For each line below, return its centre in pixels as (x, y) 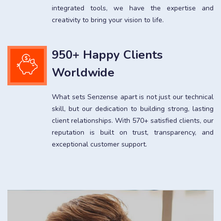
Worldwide (83, 72)
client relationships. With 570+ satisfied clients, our (133, 120)
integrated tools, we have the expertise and (133, 8)
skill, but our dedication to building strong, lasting (133, 109)
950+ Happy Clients (107, 55)
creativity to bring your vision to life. (108, 20)
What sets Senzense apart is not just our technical (133, 97)
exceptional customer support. (99, 144)
